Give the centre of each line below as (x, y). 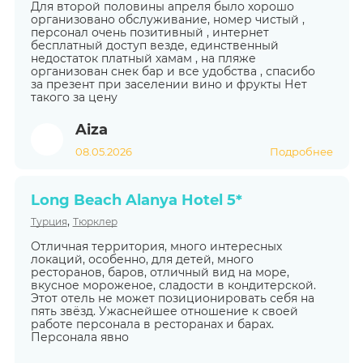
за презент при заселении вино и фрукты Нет (169, 85)
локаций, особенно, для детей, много (142, 259)
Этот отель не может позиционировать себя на (172, 298)
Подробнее (301, 152)
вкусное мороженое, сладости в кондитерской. (173, 285)
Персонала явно (79, 337)
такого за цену (74, 98)
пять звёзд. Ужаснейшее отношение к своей (164, 311)
